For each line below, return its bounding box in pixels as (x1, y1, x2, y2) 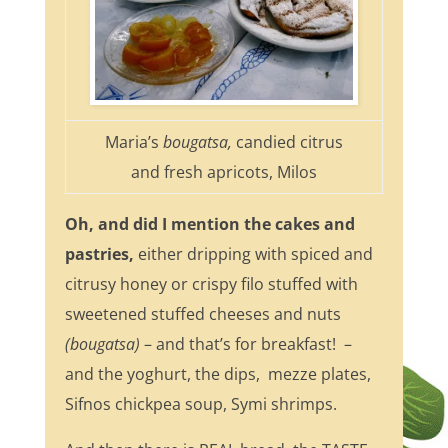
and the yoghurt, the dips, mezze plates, (64, 363, 371, 386)
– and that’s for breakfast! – (139, 333, 352, 356)
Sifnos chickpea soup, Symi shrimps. (64, 393, 337, 416)
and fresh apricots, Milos (130, 161, 317, 184)
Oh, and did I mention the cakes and (64, 213, 355, 236)
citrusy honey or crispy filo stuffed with (64, 273, 358, 296)
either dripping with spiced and (133, 243, 373, 266)
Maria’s (104, 131, 163, 154)
